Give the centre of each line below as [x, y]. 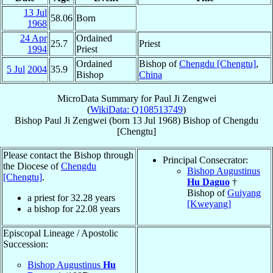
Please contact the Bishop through [68, 155]
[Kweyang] [209, 204]
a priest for [49, 197]
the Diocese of [32, 166]
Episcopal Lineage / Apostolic [61, 233]
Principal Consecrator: [205, 160]
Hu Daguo [208, 182]
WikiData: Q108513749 [136, 109]
